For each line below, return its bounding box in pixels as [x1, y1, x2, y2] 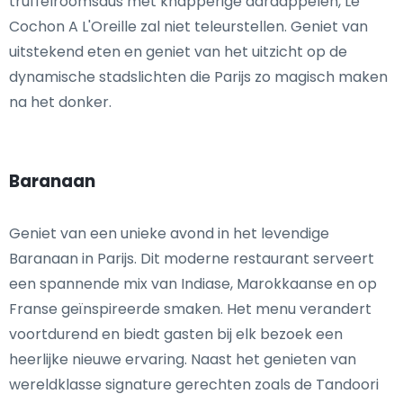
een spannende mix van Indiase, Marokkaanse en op [9, 273, 377, 295]
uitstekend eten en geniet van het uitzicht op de [9, 41, 347, 63]
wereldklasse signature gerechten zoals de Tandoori [9, 374, 379, 396]
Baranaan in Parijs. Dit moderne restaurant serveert [9, 248, 374, 270]
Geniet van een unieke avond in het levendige [9, 223, 329, 245]
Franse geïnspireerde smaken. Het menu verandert [9, 299, 372, 320]
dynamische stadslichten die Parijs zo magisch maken [9, 67, 388, 88]
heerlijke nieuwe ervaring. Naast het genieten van [9, 349, 356, 371]
